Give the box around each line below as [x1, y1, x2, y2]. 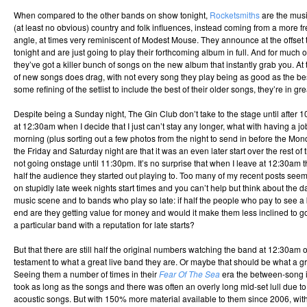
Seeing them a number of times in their [14, 268, 159, 280]
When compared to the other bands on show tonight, [14, 9, 210, 21]
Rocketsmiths [210, 9, 260, 21]
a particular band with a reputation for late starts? [14, 219, 195, 231]
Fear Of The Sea [159, 268, 220, 280]
